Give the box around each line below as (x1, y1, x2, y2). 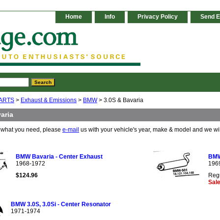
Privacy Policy (137, 13, 178, 20)
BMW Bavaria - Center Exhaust (16, 153, 103, 161)
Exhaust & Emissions (21, 97, 77, 104)
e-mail (62, 126, 79, 134)
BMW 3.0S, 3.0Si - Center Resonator (11, 201, 111, 208)
